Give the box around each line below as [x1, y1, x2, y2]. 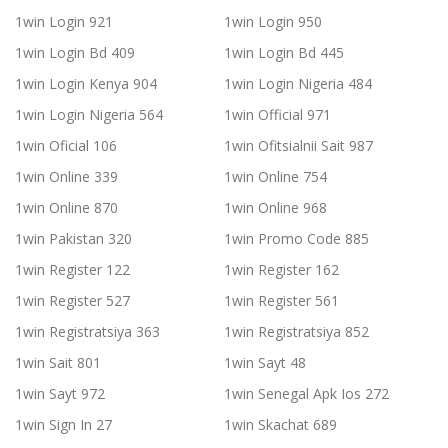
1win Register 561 [224, 291, 339, 311]
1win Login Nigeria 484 [224, 74, 372, 94]
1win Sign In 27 [15, 415, 112, 435]
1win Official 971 [224, 105, 331, 125]
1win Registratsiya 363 [15, 322, 160, 342]
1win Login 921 [15, 12, 113, 32]
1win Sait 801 [15, 353, 101, 373]
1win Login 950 [224, 12, 322, 32]
